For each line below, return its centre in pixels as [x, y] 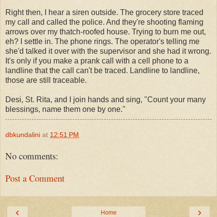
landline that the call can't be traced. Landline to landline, [102, 70]
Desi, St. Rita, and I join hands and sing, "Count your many [106, 99]
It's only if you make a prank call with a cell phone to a [97, 61]
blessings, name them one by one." [65, 109]
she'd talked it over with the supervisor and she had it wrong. [108, 51]
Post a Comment [35, 178]
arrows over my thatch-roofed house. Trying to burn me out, [106, 31]
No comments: [32, 155]
